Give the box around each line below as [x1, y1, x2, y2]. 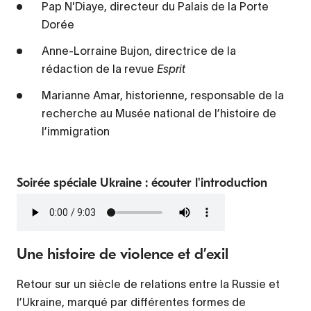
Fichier [17, 196, 53, 210]
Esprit [157, 62, 185, 76]
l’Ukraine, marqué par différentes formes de [17, 296, 246, 309]
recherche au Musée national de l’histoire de [42, 107, 276, 120]
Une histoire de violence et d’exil [17, 245, 228, 264]
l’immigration [42, 125, 110, 138]
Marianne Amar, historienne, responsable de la [42, 89, 284, 102]
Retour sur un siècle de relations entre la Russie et [17, 278, 280, 291]
